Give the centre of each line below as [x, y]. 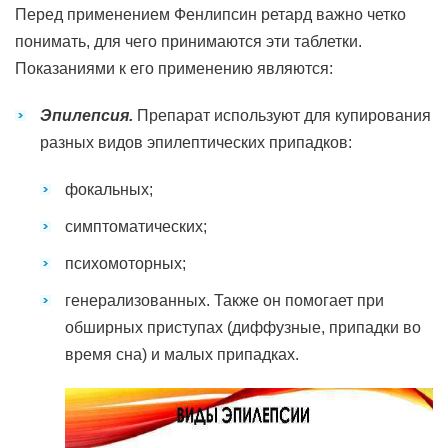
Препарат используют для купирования [282, 115]
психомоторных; [125, 263]
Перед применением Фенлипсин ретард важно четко [210, 14]
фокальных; [109, 189]
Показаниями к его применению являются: [174, 68]
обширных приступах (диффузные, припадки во [243, 327]
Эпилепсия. [86, 115]
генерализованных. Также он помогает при [224, 300]
